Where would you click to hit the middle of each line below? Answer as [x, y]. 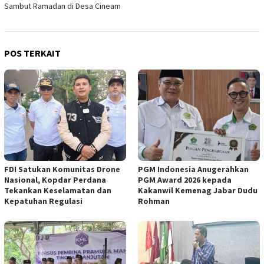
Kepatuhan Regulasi [43, 201]
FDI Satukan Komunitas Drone [62, 169]
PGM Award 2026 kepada [185, 179]
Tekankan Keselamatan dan [58, 190]
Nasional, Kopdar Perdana [55, 179]
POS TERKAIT [32, 53]
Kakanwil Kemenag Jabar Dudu [198, 190]
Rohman [154, 201]
